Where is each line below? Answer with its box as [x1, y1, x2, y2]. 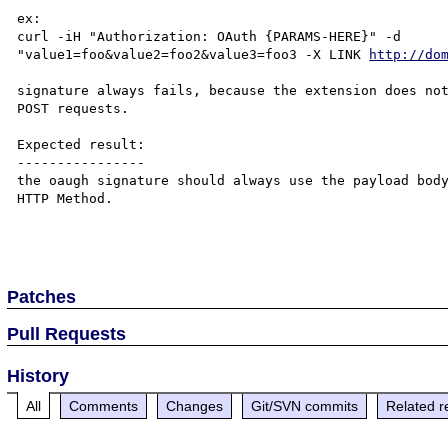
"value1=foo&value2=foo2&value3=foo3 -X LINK [17, 47, 370, 62]
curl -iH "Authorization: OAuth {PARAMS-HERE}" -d [17, 29, 410, 44]
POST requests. [17, 101, 130, 116]
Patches [7, 286, 77, 307]
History [7, 365, 70, 386]
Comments [69, 397, 139, 414]
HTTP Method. [17, 191, 114, 206]
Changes [166, 397, 224, 414]
